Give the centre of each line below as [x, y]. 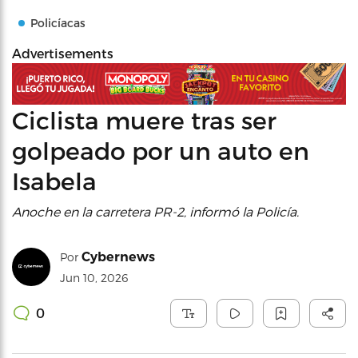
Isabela [54, 180]
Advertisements [63, 53]
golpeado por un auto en [161, 150]
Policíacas [58, 23]
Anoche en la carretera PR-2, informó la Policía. [155, 211]
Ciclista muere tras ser [144, 119]
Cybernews [118, 257]
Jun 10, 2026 [94, 277]
